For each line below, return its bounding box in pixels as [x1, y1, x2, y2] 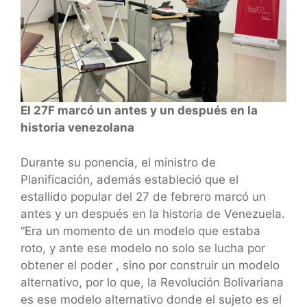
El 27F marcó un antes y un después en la [21, 103, 258, 118]
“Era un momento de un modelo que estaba [21, 223, 260, 238]
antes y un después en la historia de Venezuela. [21, 206, 285, 221]
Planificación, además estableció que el [21, 172, 238, 186]
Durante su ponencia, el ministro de [21, 155, 216, 169]
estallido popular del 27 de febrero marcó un [21, 189, 266, 204]
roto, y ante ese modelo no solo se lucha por [21, 241, 265, 255]
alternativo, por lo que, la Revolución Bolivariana [21, 275, 284, 289]
